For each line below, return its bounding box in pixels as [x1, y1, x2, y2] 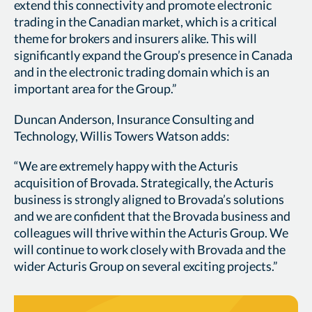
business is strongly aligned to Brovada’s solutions [14, 192, 284, 208]
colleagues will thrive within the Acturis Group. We [14, 225, 288, 241]
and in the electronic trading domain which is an [14, 63, 270, 79]
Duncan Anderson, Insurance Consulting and [14, 111, 254, 127]
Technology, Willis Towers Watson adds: [14, 127, 230, 143]
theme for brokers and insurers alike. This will [14, 30, 257, 46]
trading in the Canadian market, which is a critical [14, 13, 277, 29]
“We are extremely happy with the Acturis [14, 158, 238, 174]
